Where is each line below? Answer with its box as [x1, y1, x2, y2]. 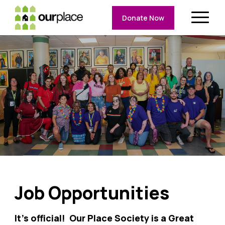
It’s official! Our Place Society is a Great [14, 212, 194, 224]
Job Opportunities [14, 181, 169, 205]
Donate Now [122, 13, 164, 23]
